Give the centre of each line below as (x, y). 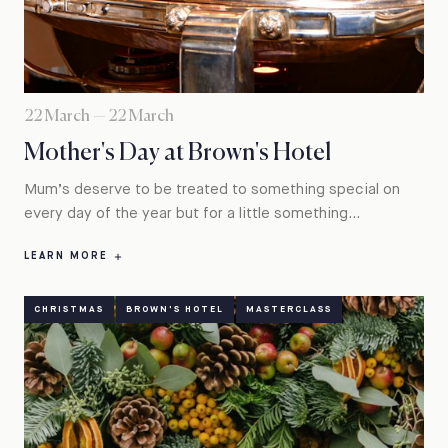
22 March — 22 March (99, 117)
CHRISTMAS (69, 309)
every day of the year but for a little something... (192, 213)
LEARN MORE (68, 256)
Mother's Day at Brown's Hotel (177, 152)
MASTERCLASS (289, 309)
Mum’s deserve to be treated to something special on (212, 189)
